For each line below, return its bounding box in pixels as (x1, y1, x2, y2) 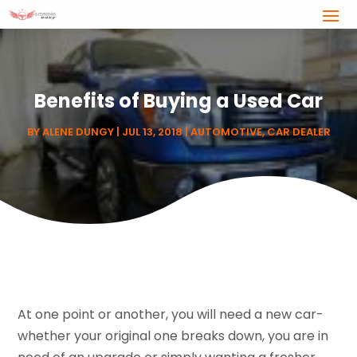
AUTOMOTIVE (190, 124, 262, 140)
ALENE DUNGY (41, 124, 114, 140)
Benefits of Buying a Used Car (34, 88, 323, 115)
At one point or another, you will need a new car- (18, 305, 324, 324)
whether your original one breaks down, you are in (18, 327, 329, 346)
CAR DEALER (266, 124, 331, 140)
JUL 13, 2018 (121, 124, 182, 140)
